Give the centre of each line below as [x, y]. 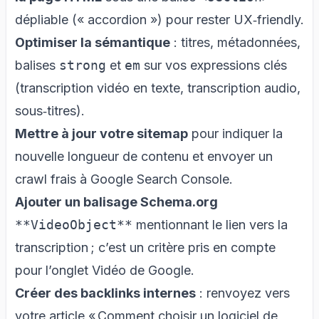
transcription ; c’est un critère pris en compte [145, 247]
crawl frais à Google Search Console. [124, 179]
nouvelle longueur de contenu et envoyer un [144, 156]
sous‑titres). [50, 110]
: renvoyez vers [243, 293]
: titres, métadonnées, [235, 42]
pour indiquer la [235, 133]
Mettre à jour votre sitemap [101, 133]
